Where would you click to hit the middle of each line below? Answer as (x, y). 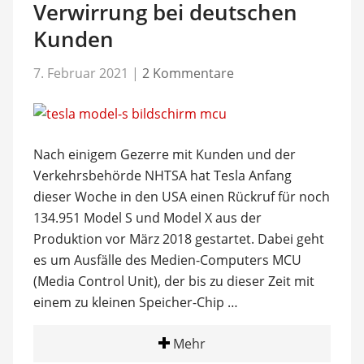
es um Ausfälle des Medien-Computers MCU (167, 260)
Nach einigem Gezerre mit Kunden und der (164, 154)
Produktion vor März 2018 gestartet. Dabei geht (178, 239)
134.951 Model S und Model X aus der (147, 218)
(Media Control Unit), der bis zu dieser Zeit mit (173, 281)
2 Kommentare (188, 73)
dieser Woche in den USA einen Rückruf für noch (181, 197)
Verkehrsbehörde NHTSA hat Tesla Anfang (162, 175)
